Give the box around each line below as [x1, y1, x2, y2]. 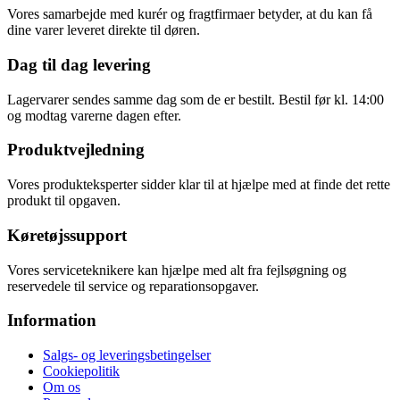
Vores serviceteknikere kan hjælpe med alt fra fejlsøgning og [7, 262, 346, 278]
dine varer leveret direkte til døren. [7, 22, 200, 38]
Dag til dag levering [7, 55, 151, 75]
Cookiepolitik [43, 363, 120, 379]
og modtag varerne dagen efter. [7, 107, 181, 123]
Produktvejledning [7, 140, 145, 160]
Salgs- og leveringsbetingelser [43, 347, 211, 363]
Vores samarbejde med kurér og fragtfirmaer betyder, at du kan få [7, 6, 372, 22]
